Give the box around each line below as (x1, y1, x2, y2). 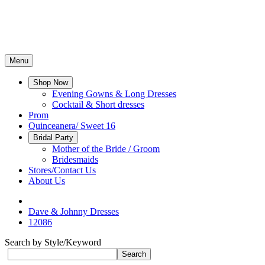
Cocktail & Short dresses (52, 99, 144, 109)
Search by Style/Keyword (5, 237, 101, 247)
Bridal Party (33, 133, 73, 142)
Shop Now (33, 78, 68, 87)
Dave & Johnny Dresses (28, 206, 119, 216)
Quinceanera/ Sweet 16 (28, 121, 115, 131)
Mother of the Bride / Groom (52, 144, 160, 154)
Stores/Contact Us (28, 165, 96, 175)
